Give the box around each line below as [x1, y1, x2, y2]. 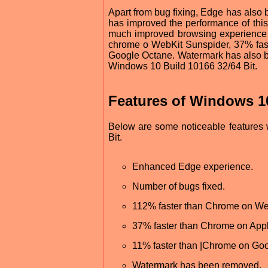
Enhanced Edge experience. [132, 161, 253, 172]
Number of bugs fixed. [132, 181, 225, 191]
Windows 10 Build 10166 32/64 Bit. [108, 60, 257, 71]
